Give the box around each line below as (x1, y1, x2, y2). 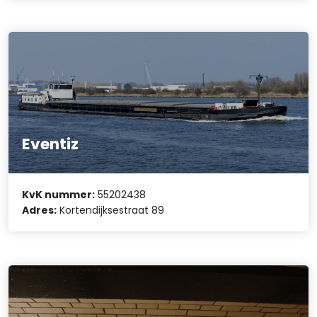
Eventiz (22, 132, 79, 155)
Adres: (22, 203, 57, 218)
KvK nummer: (22, 188, 96, 202)
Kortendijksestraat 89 (57, 203, 165, 218)
